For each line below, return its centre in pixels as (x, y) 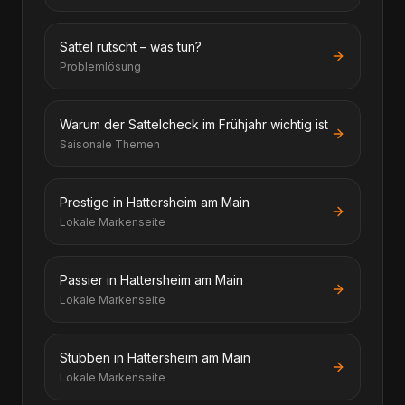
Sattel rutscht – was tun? (131, 47)
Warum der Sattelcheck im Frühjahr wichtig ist (194, 124)
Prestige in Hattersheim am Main (155, 202)
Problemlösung (100, 66)
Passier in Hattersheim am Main (151, 280)
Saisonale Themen (110, 144)
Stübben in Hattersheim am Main (155, 358)
